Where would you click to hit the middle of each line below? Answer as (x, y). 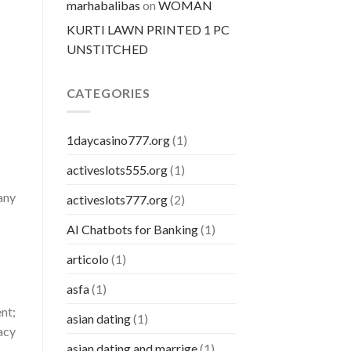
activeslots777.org (117, 200)
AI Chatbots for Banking (132, 230)
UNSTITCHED (107, 49)
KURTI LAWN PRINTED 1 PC (148, 29)
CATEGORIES (108, 92)
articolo (87, 259)
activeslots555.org (117, 170)
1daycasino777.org (118, 140)
